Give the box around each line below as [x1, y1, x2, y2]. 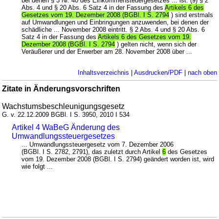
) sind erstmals [169, 11, 214, 19]
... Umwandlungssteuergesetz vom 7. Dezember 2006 [22, 140, 174, 148]
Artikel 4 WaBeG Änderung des [12, 123, 120, 131]
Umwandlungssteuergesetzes [12, 131, 115, 140]
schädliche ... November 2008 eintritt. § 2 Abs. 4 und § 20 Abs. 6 [22, 25, 205, 33]
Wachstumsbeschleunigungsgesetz [2, 102, 125, 110]
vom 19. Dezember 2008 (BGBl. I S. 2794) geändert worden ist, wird [22, 155, 215, 163]
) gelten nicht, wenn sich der [115, 40, 197, 48]
